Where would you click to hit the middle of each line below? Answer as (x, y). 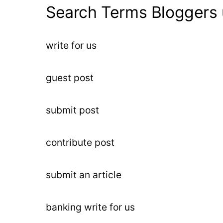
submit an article (84, 175)
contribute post (80, 142)
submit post (72, 110)
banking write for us (90, 207)
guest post (70, 78)
